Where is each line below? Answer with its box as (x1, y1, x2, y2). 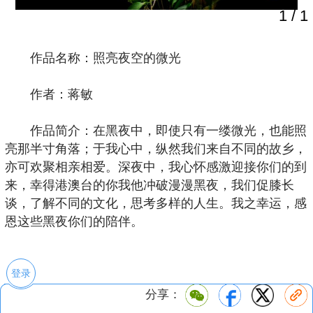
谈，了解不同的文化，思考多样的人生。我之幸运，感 (5, 196, 307, 211)
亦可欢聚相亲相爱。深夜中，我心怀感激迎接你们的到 (5, 160, 307, 175)
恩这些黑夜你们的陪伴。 (5, 214, 144, 229)
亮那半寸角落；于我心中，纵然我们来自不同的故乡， (5, 142, 307, 156)
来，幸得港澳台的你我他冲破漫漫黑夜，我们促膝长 (5, 178, 295, 193)
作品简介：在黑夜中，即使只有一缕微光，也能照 (29, 124, 307, 138)
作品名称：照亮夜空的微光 (29, 51, 181, 66)
